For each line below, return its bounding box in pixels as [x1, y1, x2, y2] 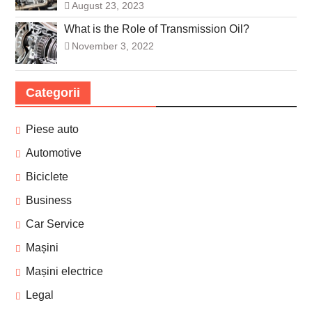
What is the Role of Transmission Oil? [63, 23, 249, 36]
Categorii [25, 86, 80, 100]
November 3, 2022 [71, 40, 154, 52]
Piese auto [25, 123, 79, 136]
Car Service [25, 218, 84, 231]
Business [25, 194, 72, 207]
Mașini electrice [25, 265, 103, 278]
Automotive [25, 147, 81, 159]
